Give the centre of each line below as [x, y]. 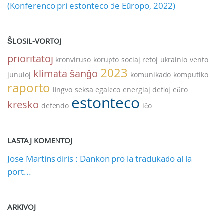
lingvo [62, 89]
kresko [23, 104]
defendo [55, 105]
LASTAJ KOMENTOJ [40, 140]
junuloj [19, 75]
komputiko [191, 75]
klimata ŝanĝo [65, 74]
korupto [106, 60]
